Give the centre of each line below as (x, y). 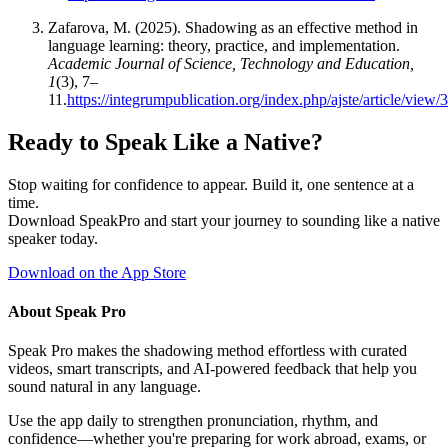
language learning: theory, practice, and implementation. (224, 46)
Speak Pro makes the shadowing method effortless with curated (207, 351)
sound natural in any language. (104, 387)
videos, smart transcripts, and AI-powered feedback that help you (212, 369)
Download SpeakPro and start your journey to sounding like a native (224, 220)
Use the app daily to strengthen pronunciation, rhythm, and (193, 421)
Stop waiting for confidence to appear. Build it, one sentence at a (211, 184)
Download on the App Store (97, 272)
